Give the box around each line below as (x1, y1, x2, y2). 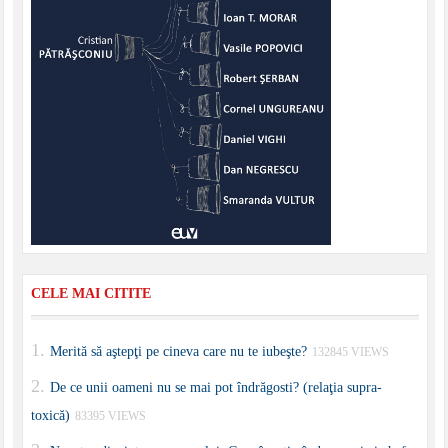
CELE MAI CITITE (30, 286, 151, 302)
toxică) (30, 408, 70, 424)
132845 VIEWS (311, 345, 389, 360)
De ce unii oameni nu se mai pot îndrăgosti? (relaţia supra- (49, 380, 382, 396)
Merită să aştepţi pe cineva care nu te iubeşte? (49, 344, 307, 360)
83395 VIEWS (74, 409, 146, 424)
